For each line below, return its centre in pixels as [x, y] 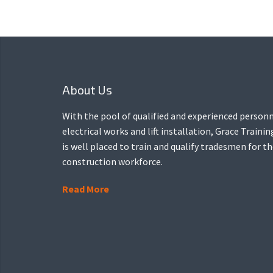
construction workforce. [112, 161]
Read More [86, 189]
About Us [87, 89]
